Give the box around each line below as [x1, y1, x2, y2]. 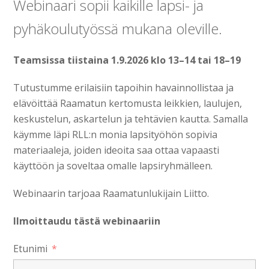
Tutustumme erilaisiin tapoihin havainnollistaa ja [13, 81, 234, 95]
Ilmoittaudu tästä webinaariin [13, 214, 161, 228]
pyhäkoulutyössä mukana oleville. [13, 19, 223, 39]
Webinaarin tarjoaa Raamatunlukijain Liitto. [13, 187, 210, 201]
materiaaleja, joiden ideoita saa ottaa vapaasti [13, 144, 220, 157]
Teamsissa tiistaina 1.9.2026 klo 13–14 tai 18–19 [13, 53, 241, 67]
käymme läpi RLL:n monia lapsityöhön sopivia [13, 128, 218, 142]
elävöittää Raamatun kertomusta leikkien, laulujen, [13, 97, 243, 110]
